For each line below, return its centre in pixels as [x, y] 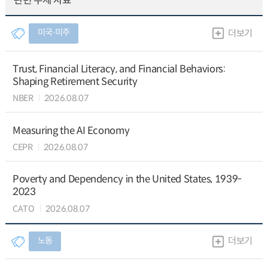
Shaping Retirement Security [75, 81]
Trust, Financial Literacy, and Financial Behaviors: [119, 69]
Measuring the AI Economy [71, 130]
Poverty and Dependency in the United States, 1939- [127, 179]
